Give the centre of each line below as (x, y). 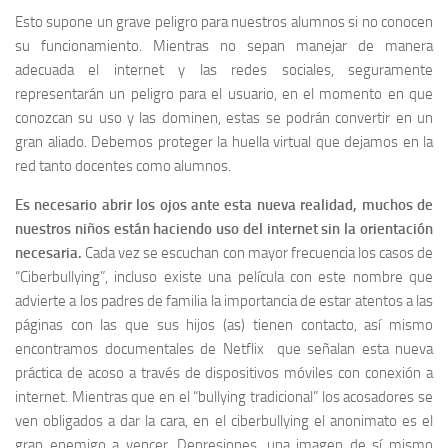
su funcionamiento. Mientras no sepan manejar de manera (224, 45)
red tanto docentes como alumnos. (123, 165)
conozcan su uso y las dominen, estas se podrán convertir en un (224, 117)
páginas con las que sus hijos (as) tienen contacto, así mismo (224, 324)
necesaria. (48, 252)
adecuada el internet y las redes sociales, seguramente (224, 69)
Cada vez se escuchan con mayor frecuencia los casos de (257, 252)
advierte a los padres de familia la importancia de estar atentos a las (224, 300)
